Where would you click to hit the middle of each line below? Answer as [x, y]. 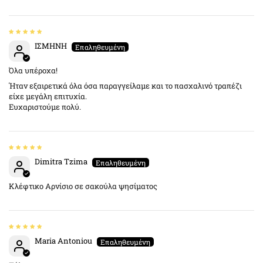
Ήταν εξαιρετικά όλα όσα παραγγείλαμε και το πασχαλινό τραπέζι [125, 86]
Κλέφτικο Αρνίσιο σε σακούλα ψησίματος [83, 186]
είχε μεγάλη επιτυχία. [48, 97]
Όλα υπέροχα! [33, 71]
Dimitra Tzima [61, 162]
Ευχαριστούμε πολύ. [45, 107]
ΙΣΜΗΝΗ [51, 46]
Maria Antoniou [63, 241]
